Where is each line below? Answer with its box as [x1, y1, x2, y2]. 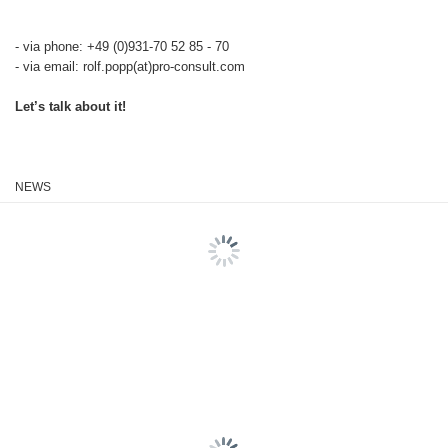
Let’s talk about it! [15, 98, 126, 114]
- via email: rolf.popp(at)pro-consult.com [15, 58, 245, 74]
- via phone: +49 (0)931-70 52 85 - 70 [15, 38, 229, 54]
